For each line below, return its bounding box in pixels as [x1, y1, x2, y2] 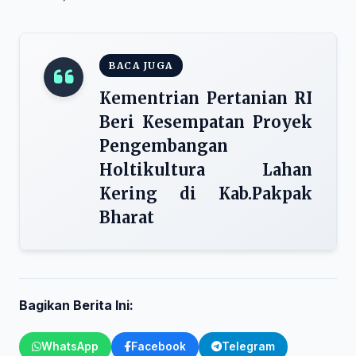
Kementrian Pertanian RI [99, 88, 312, 108]
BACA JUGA [109, 60, 173, 72]
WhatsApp [41, 340, 99, 353]
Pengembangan [99, 136, 228, 156]
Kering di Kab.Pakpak [99, 184, 312, 203]
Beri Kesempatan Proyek [99, 112, 312, 132]
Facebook [131, 340, 186, 353]
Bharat [99, 207, 154, 227]
